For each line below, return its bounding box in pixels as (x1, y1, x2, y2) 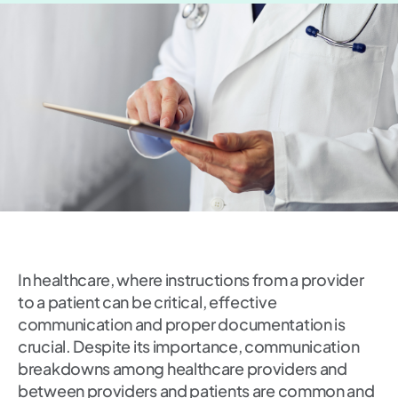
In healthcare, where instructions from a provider (18, 269, 364, 291)
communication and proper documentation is (18, 314, 346, 335)
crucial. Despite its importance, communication (18, 336, 360, 357)
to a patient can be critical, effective (18, 291, 277, 313)
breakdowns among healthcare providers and (18, 358, 347, 379)
